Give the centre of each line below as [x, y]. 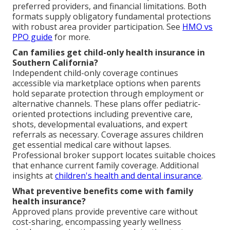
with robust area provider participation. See [98, 26]
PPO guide [33, 37]
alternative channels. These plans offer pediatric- [107, 103]
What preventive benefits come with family [103, 191]
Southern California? [55, 62]
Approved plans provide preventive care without [105, 211]
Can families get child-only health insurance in [109, 52]
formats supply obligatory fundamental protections [112, 16]
